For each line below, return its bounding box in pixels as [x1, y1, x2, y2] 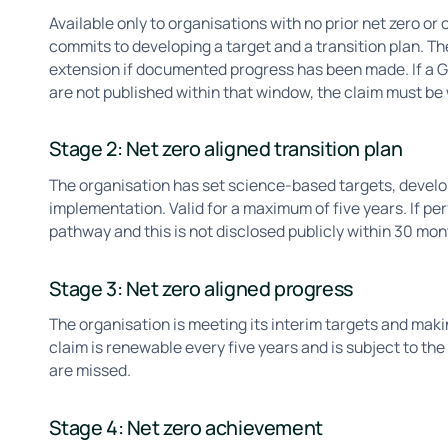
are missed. [49, 359, 132, 382]
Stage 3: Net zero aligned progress [49, 274, 353, 302]
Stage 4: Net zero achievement [49, 413, 323, 441]
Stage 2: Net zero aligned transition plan [49, 135, 403, 163]
